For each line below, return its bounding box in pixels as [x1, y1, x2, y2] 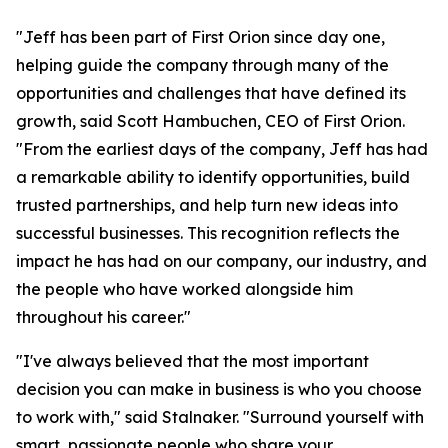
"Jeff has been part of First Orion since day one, [16, 27, 385, 47]
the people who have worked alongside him [16, 279, 353, 299]
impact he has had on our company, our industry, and [16, 251, 427, 271]
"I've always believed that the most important [16, 351, 369, 371]
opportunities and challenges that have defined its [16, 83, 406, 103]
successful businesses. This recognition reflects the [16, 223, 400, 243]
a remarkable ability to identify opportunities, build [16, 167, 410, 187]
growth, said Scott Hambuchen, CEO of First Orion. [16, 111, 405, 131]
